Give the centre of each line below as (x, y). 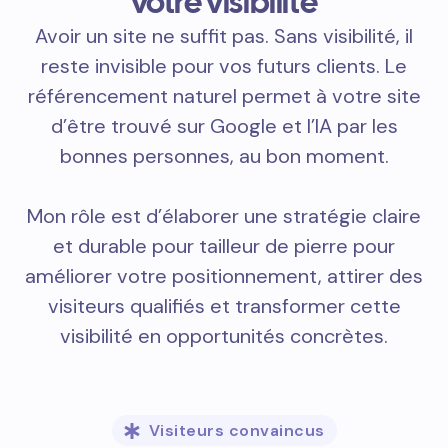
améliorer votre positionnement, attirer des (224, 276)
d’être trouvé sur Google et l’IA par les (224, 126)
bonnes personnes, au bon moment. (224, 156)
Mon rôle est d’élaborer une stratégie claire (224, 216)
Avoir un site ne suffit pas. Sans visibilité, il (224, 36)
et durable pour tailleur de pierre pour (224, 246)
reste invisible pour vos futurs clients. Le (224, 66)
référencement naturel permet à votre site (224, 96)
